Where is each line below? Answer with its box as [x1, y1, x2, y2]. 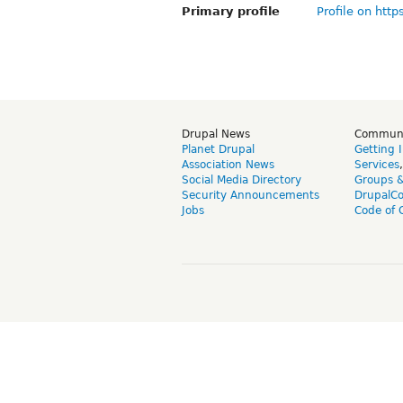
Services [354, 157, 399, 171]
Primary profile [182, 4, 280, 18]
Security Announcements [182, 188, 319, 201]
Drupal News [182, 127, 250, 140]
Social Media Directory [182, 173, 301, 186]
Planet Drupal [182, 142, 255, 156]
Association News [182, 157, 274, 171]
